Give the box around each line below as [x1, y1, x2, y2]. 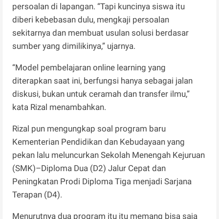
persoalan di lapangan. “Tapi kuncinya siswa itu [12, 1, 185, 12]
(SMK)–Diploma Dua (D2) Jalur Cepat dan [12, 163, 166, 174]
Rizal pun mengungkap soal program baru [12, 124, 166, 134]
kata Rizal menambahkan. [12, 102, 109, 112]
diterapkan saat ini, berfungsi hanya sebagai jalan [12, 76, 193, 86]
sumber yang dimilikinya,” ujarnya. [12, 41, 140, 51]
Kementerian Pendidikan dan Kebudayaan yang [12, 137, 185, 147]
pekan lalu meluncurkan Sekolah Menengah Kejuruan [12, 150, 205, 160]
